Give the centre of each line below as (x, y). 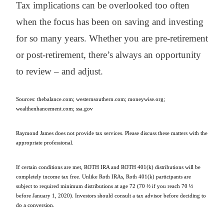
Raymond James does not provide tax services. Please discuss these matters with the (112, 133)
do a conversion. (35, 205)
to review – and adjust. (59, 71)
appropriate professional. (45, 142)
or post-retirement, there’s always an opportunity (108, 54)
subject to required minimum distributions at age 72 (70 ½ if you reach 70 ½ (104, 186)
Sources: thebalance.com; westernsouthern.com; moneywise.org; (90, 99)
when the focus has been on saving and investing (110, 21)
